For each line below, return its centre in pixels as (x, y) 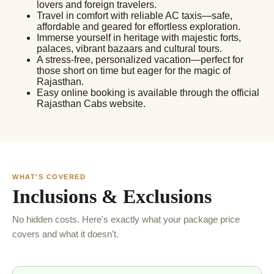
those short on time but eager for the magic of (134, 70)
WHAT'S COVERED (49, 176)
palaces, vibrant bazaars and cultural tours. (129, 48)
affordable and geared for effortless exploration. (139, 26)
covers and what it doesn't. (65, 234)
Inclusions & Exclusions (112, 196)
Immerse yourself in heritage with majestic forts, (139, 37)
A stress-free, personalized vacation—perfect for (140, 59)
